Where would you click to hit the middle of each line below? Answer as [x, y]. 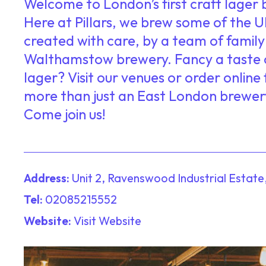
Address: [48, 178]
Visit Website [107, 221]
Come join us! [65, 114]
